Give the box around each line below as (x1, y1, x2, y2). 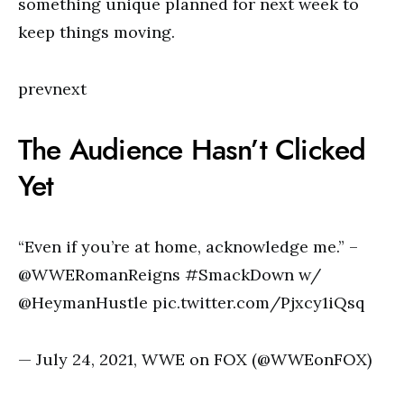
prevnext (18, 78, 87, 99)
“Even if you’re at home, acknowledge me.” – (18, 236, 358, 257)
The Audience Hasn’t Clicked (18, 130, 366, 170)
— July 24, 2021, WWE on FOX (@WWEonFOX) (18, 349, 372, 370)
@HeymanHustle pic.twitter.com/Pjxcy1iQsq (18, 292, 364, 313)
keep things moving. (18, 22, 175, 42)
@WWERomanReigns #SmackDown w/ (18, 264, 321, 285)
